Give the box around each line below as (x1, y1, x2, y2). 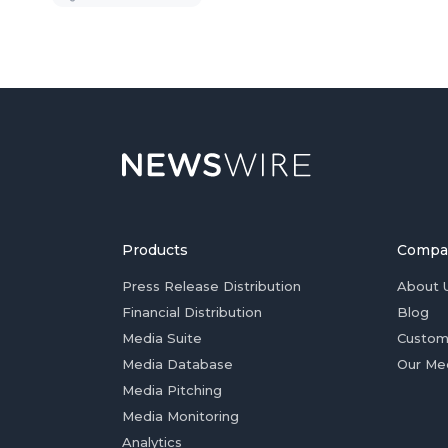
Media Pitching (122, 382, 222, 398)
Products (122, 241, 188, 259)
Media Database (122, 356, 233, 372)
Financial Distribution (122, 304, 262, 320)
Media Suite (122, 330, 202, 346)
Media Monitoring (122, 408, 239, 424)
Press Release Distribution (122, 278, 301, 294)
